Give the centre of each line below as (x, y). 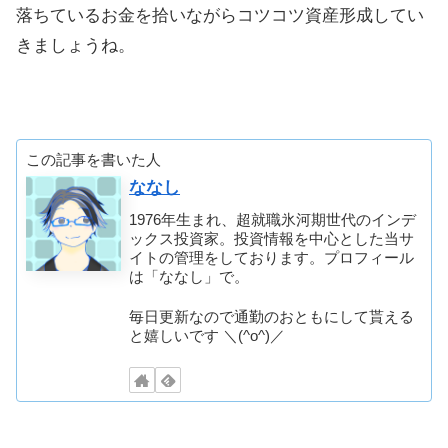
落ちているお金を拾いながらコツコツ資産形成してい (220, 15)
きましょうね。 (75, 45)
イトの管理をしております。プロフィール (272, 257)
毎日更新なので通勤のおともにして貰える (272, 317)
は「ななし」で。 (189, 276)
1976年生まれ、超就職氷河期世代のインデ (273, 219)
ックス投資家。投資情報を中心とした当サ (272, 238)
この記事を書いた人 (94, 160)
